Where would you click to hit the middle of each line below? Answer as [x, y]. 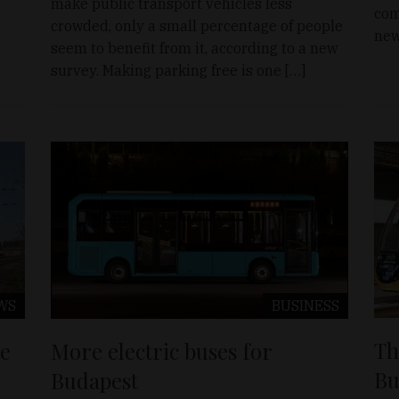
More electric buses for [162, 350]
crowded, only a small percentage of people [197, 25]
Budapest [95, 380]
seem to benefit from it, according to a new [195, 48]
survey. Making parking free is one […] [179, 70]
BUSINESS [305, 305]
